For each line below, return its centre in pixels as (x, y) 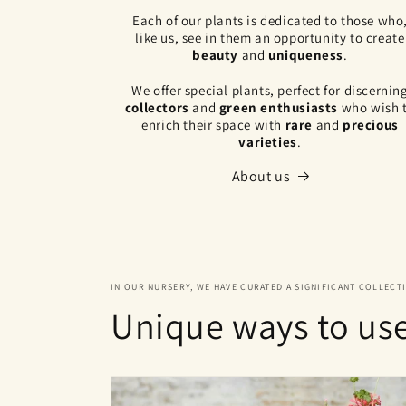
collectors (157, 107)
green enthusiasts (278, 107)
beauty (215, 54)
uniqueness (305, 54)
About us (261, 176)
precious (370, 124)
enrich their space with (213, 124)
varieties (268, 141)
